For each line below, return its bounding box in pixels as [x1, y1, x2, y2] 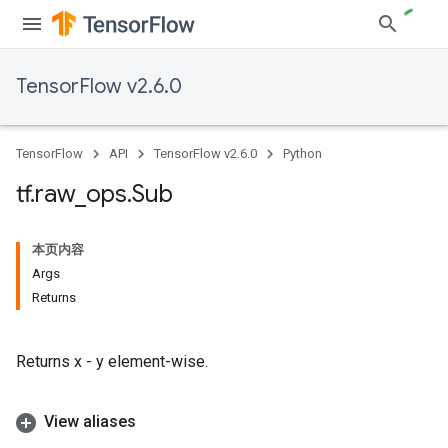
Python [283, 146, 322, 161]
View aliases [44, 412, 136, 431]
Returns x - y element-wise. [16, 352, 208, 371]
